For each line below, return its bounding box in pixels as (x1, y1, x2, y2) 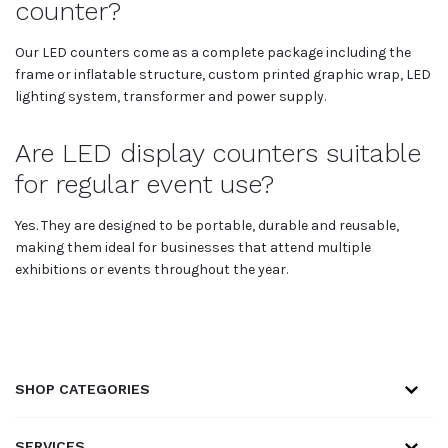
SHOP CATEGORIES (15, 380, 150, 397)
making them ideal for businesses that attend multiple (15, 238, 371, 256)
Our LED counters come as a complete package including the (15, 43, 411, 61)
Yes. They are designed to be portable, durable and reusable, (15, 216, 399, 234)
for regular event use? (15, 168, 274, 199)
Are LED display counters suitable (15, 137, 421, 168)
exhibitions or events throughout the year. (15, 260, 288, 278)
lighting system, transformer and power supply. (15, 87, 326, 105)
